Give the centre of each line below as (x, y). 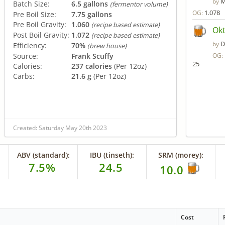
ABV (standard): (43, 155)
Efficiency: (30, 45)
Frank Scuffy (92, 56)
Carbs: (24, 76)
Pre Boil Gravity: (40, 24)
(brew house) (107, 46)
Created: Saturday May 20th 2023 (60, 128)
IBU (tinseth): (112, 155)
